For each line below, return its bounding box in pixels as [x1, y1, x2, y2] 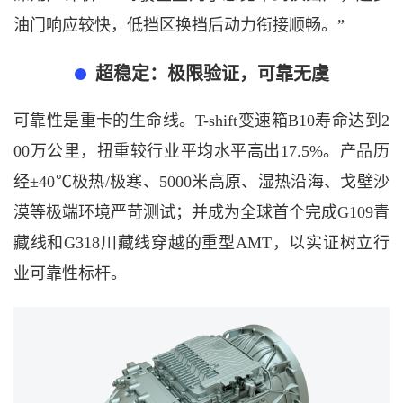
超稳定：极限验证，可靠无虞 [94, 64, 329, 85]
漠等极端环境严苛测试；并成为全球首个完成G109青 [13, 203, 390, 222]
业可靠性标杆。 [13, 264, 127, 283]
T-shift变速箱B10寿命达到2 [195, 112, 390, 130]
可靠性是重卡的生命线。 [13, 112, 196, 130]
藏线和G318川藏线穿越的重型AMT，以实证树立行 [13, 234, 390, 253]
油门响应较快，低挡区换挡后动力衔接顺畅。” [13, 16, 345, 35]
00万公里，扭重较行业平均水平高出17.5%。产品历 [13, 142, 390, 161]
